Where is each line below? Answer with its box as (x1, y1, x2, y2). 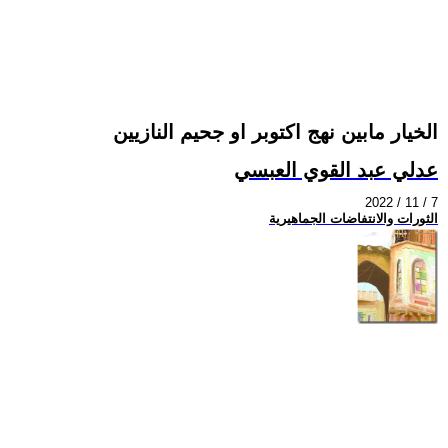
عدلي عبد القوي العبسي (234, 158, 438, 181)
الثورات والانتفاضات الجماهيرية (269, 211, 438, 227)
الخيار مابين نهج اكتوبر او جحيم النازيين (113, 121, 438, 144)
